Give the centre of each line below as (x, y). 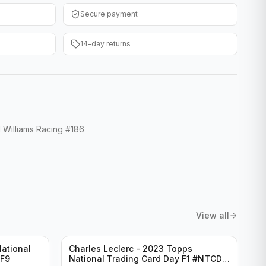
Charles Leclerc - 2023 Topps (131, 248)
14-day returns (105, 44)
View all (213, 215)
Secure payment (109, 14)
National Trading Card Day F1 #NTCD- (148, 259)
